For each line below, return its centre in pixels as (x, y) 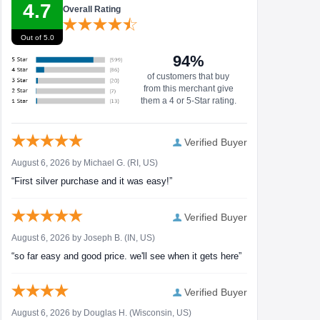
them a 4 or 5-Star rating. (188, 101)
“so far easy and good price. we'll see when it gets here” (126, 256)
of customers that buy (188, 77)
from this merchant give (188, 89)
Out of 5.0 (37, 37)
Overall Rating (92, 10)
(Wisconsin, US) (159, 313)
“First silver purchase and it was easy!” (92, 181)
